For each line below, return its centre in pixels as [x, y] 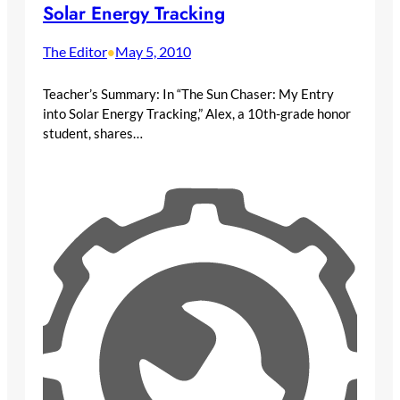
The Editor [75, 52]
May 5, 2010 [153, 52]
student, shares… [93, 133]
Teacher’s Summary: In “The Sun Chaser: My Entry [188, 94]
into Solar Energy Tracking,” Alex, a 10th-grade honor [197, 114]
